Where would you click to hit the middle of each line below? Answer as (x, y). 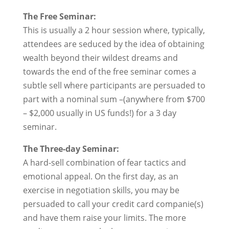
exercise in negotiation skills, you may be (101, 190)
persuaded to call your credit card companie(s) (113, 204)
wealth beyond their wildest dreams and (100, 58)
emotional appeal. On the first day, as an (100, 176)
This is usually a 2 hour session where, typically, (114, 30)
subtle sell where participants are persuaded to (114, 85)
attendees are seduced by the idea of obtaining (113, 44)
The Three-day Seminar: (71, 149)
